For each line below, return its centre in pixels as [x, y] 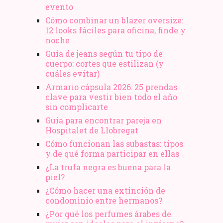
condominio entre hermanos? [104, 200]
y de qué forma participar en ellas [112, 153]
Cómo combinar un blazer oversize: [114, 20]
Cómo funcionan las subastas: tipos [114, 143]
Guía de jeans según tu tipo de [104, 53]
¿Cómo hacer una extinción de [105, 190]
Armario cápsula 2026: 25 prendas [111, 87]
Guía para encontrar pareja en [103, 120]
